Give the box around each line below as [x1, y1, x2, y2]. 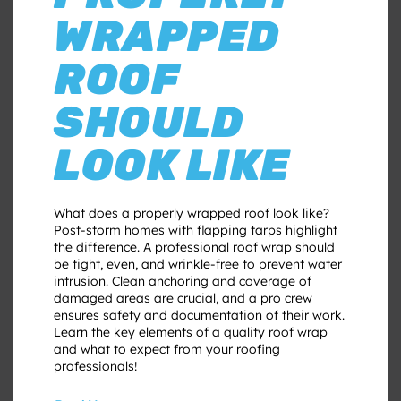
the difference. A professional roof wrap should [54, 238, 335, 255]
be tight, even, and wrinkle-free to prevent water [54, 255, 342, 272]
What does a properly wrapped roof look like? [54, 204, 329, 221]
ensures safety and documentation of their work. [54, 306, 345, 323]
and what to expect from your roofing [54, 340, 280, 357]
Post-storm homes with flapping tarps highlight [54, 221, 337, 238]
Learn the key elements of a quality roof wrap [54, 323, 328, 340]
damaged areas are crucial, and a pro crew [54, 289, 312, 306]
